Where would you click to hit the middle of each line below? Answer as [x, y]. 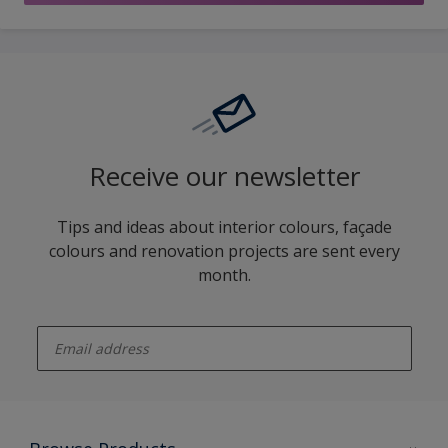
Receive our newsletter [224, 176]
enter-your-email [75, 319]
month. [224, 275]
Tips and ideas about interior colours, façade [224, 227]
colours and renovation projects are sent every [224, 251]
